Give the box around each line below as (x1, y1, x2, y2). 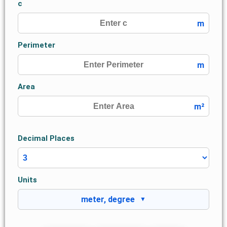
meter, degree (81, 195, 135, 205)
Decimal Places (17, 134, 74, 143)
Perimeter (17, 41, 55, 50)
